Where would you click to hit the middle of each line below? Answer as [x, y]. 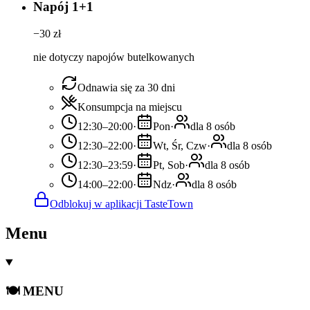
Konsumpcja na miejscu [130, 107]
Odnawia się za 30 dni [126, 87]
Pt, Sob [169, 165]
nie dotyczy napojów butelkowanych [114, 57]
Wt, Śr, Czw [180, 145]
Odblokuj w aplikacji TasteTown [121, 203]
